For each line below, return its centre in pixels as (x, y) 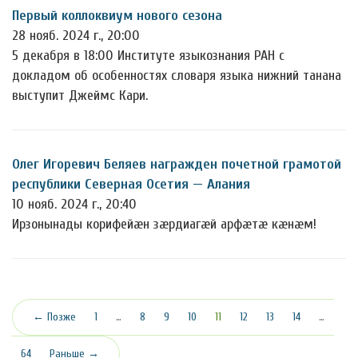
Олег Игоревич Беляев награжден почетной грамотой (177, 164)
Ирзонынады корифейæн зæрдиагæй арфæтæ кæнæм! (164, 224)
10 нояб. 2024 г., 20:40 (74, 204)
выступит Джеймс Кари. (80, 95)
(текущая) (243, 316)
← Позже (54, 316)
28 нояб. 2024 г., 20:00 (76, 35)
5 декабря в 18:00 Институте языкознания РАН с (148, 55)
